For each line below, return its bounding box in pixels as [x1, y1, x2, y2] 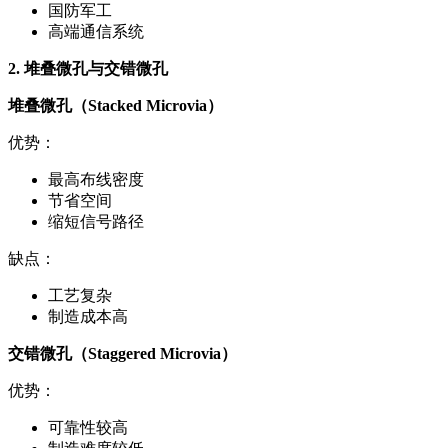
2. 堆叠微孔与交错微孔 [8, 60, 168, 78]
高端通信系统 [48, 23, 144, 41]
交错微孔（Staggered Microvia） [8, 345, 237, 363]
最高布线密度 [48, 171, 144, 189]
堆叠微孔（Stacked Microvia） [8, 97, 223, 115]
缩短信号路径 [48, 213, 144, 231]
